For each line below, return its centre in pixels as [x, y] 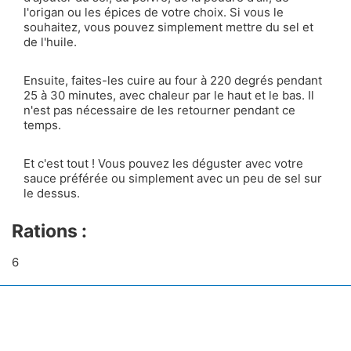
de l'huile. [50, 42]
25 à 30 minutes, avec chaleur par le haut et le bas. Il [169, 95]
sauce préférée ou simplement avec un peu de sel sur [173, 178]
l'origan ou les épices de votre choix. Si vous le [154, 12]
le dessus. [52, 193]
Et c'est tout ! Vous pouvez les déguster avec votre [163, 163]
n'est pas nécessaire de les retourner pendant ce [159, 110]
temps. [42, 125]
